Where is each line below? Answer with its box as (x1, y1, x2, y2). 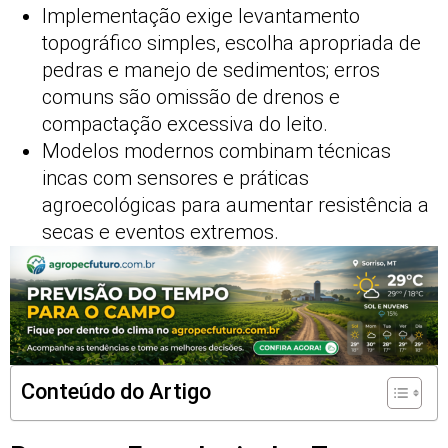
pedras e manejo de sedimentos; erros (42, 58, 380, 83)
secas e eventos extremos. (42, 220, 279, 245)
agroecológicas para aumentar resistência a (42, 193, 429, 218)
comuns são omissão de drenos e (42, 85, 340, 110)
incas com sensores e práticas (42, 166, 309, 191)
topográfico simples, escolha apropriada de (42, 31, 421, 56)
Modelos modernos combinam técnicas (42, 139, 391, 164)
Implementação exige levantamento (42, 4, 360, 29)
